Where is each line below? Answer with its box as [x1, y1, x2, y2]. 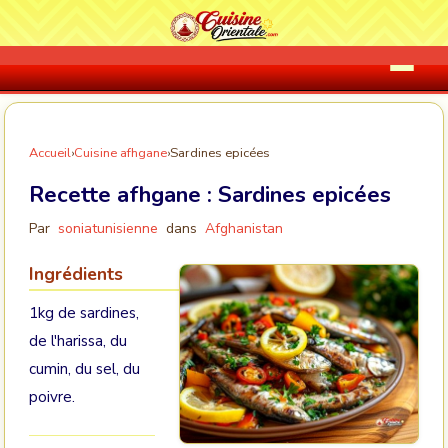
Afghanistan [205, 219, 283, 238]
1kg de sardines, [29, 303, 139, 323]
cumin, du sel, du [29, 359, 140, 379]
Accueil [29, 144, 71, 162]
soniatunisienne [58, 219, 158, 238]
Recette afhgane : [29, 179, 218, 210]
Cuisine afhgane [74, 144, 167, 162]
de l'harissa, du [29, 331, 127, 351]
